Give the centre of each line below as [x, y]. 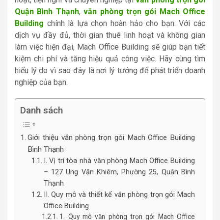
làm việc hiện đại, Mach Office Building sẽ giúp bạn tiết [110, 47]
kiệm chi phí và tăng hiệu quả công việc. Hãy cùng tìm [110, 58]
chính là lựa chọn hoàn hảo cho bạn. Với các [124, 23]
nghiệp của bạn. [41, 82]
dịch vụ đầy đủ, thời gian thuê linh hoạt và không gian [110, 35]
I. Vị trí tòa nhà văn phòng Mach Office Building [119, 161]
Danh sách [41, 110]
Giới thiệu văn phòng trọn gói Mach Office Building [111, 137]
